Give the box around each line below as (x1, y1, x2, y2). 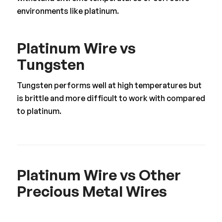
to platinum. (16, 106, 61, 116)
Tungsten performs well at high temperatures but (16, 80, 202, 91)
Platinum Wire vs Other (16, 165, 181, 184)
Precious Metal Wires (16, 181, 167, 200)
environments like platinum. (16, 5, 119, 16)
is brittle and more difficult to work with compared (16, 93, 205, 104)
